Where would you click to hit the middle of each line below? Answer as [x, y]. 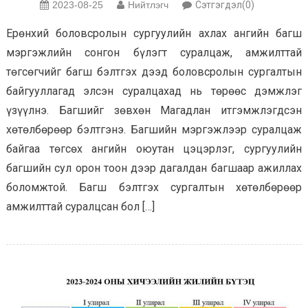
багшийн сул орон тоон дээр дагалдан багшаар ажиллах [154, 168]
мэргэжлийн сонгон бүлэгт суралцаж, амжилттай [154, 53]
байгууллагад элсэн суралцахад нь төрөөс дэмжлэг [154, 91]
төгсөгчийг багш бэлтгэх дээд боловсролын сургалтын [154, 72]
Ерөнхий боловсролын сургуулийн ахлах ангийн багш [154, 34]
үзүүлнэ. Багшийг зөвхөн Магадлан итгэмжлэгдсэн [154, 111]
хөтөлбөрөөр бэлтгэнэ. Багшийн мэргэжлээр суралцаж [154, 130]
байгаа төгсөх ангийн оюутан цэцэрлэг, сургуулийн [154, 149]
